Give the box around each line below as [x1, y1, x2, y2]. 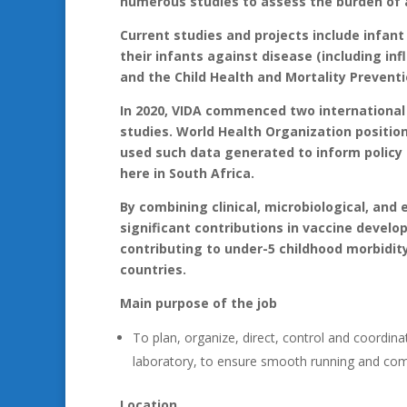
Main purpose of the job [120, 294, 277, 312]
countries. [120, 261, 186, 278]
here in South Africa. [120, 164, 254, 182]
